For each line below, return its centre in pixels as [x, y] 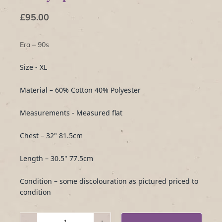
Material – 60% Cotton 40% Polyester [81, 90]
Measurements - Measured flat [72, 112]
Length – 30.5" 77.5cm [57, 158]
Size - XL [34, 67]
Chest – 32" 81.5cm [53, 135]
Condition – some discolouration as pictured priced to [109, 181]
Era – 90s [35, 44]
